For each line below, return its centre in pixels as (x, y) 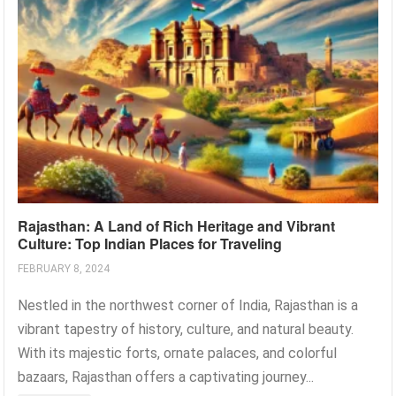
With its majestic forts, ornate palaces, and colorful (178, 353)
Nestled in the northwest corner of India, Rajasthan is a (188, 305)
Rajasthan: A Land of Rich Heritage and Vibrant (177, 225)
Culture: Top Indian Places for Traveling (150, 243)
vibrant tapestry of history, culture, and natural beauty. (186, 329)
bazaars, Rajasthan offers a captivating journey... (166, 377)
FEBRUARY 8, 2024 (64, 268)
